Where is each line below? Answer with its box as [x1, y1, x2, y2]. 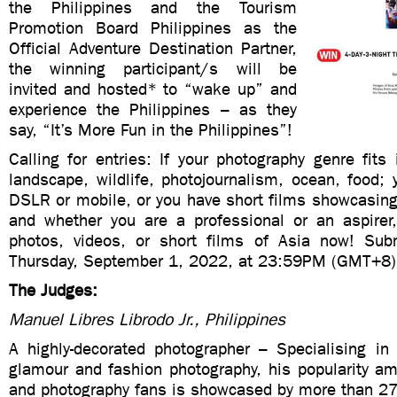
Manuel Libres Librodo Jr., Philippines [9, 309, 285, 330]
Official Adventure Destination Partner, [9, 38, 297, 58]
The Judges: [9, 280, 97, 300]
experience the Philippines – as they [9, 99, 297, 120]
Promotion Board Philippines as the [9, 18, 297, 38]
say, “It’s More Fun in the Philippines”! [9, 120, 292, 140]
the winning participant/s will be [9, 58, 297, 79]
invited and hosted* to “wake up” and [9, 79, 297, 99]
